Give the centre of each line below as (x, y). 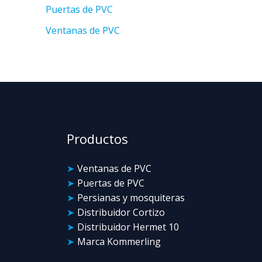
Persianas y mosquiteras (131, 198)
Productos (97, 139)
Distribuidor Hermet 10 (128, 227)
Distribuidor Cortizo (121, 213)
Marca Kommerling (119, 242)
